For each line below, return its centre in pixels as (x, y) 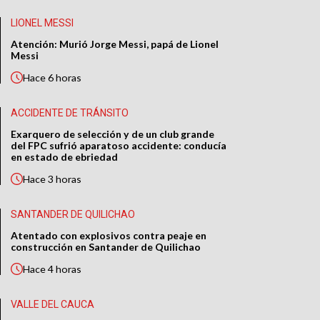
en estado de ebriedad (65, 157)
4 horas (65, 269)
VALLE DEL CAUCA (53, 304)
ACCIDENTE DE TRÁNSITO (70, 113)
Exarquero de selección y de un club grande (113, 134)
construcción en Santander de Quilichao (106, 247)
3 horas (65, 179)
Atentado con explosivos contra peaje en (109, 236)
